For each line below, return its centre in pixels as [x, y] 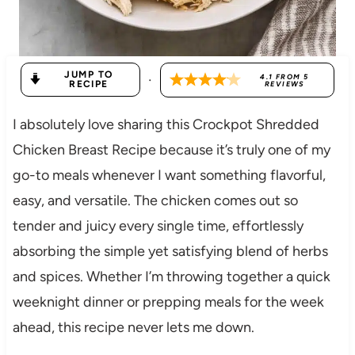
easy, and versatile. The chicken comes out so [155, 200]
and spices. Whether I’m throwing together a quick [171, 276]
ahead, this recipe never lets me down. [133, 327]
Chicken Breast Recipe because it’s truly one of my [171, 149]
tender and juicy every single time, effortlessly [158, 225]
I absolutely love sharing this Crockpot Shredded [166, 124]
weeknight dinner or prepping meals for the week [168, 302]
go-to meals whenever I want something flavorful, [169, 175]
